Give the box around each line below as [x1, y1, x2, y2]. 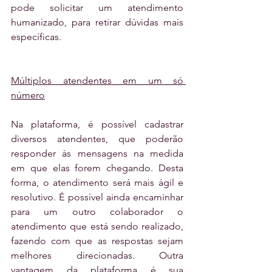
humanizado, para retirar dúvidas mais [11, 16, 183, 28]
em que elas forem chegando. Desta [11, 161, 183, 174]
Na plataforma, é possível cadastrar [11, 118, 183, 130]
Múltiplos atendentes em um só [11, 74, 183, 86]
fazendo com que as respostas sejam [11, 234, 183, 246]
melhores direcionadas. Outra [11, 249, 183, 261]
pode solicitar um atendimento [11, 1, 183, 13]
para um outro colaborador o [11, 205, 183, 217]
